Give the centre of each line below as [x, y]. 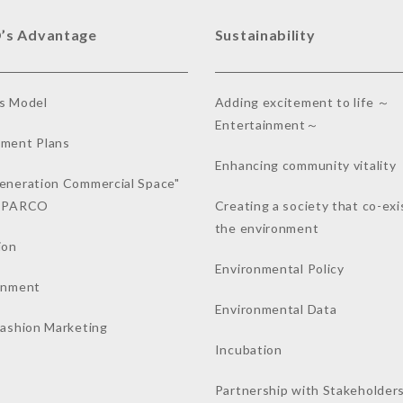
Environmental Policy [279, 269]
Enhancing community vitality [305, 165]
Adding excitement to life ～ [302, 102]
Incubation [248, 349]
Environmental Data [276, 309]
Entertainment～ [267, 125]
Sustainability [265, 35]
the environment [267, 228]
